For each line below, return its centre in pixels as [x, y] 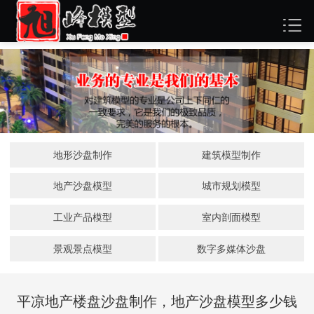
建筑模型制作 [232, 155]
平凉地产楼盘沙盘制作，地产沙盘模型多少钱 [157, 301]
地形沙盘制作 [82, 155]
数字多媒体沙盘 [232, 248]
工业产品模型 [82, 218]
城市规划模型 [232, 186]
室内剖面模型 [232, 218]
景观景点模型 [82, 248]
